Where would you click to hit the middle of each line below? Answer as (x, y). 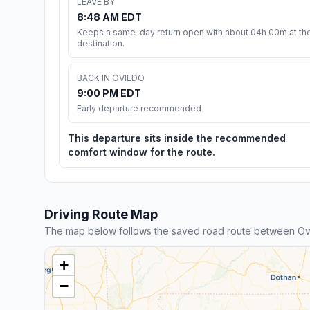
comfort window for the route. (142, 152)
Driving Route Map (101, 214)
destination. (101, 43)
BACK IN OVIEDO (111, 77)
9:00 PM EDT (109, 93)
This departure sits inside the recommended (177, 138)
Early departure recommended (139, 108)
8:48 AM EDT (109, 17)
